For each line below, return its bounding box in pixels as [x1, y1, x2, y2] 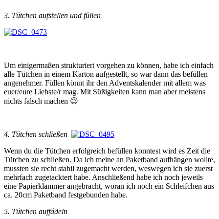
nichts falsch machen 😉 [4, 97, 78, 106]
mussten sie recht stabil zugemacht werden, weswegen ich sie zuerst [4, 164, 213, 173]
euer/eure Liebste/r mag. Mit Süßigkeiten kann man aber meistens [4, 88, 205, 96]
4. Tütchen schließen [4, 130, 71, 139]
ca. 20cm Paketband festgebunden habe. [4, 191, 128, 199]
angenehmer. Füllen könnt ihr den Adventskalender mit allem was [4, 79, 206, 88]
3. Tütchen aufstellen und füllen [4, 11, 101, 20]
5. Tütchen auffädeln [4, 207, 67, 216]
